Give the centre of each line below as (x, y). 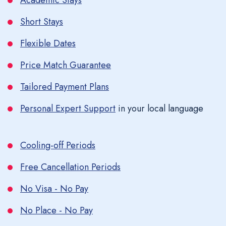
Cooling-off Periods (58, 145)
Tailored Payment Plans (65, 87)
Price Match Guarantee (66, 65)
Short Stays (42, 22)
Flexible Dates (48, 43)
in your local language (159, 108)
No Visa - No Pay (54, 189)
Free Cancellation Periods (70, 167)
